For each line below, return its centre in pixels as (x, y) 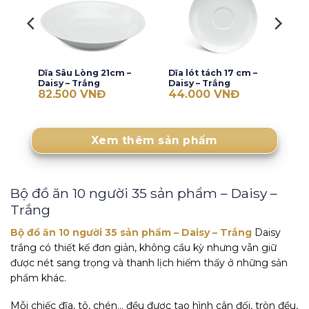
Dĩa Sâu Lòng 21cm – (84, 72)
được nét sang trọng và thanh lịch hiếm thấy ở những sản (149, 262)
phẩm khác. (38, 278)
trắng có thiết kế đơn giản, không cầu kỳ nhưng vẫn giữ (143, 247)
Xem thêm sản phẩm (154, 140)
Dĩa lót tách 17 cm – (212, 72)
